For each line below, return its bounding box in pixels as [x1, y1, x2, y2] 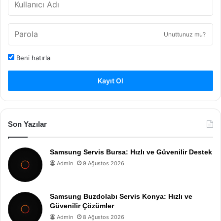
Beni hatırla [14, 54, 50, 62]
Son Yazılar [8, 120, 47, 128]
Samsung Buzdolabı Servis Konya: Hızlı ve [50, 192, 192, 200]
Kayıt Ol [98, 76, 123, 85]
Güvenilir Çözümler [50, 202, 114, 210]
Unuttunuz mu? [164, 31, 206, 38]
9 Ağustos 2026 [83, 160, 124, 167]
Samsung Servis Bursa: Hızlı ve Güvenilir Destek [50, 148, 212, 156]
